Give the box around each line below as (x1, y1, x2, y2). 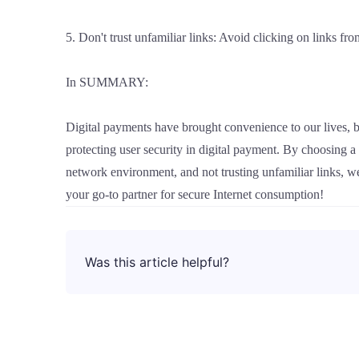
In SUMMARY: (66, 75, 148, 89)
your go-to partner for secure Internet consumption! (66, 188, 324, 201)
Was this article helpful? (85, 254, 229, 270)
